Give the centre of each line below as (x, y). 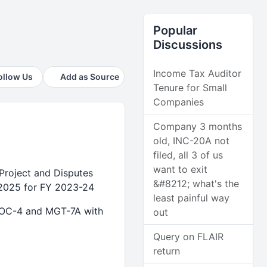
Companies (179, 102)
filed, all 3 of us (188, 155)
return (167, 251)
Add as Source (90, 77)
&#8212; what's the (196, 184)
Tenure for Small (190, 88)
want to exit (181, 169)
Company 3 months (198, 126)
